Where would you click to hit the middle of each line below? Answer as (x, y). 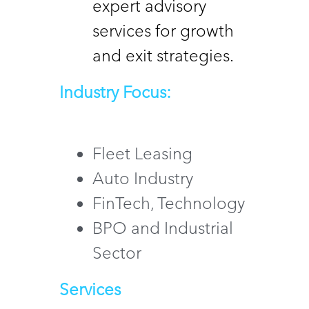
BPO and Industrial (163, 228)
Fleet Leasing (144, 153)
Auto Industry (145, 178)
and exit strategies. (163, 55)
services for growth (163, 30)
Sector (117, 252)
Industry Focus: (115, 92)
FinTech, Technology (171, 203)
